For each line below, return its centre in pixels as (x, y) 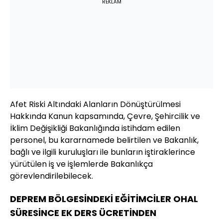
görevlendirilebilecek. (52, 176)
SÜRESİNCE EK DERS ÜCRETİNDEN (83, 213)
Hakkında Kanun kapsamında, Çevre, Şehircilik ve (105, 116)
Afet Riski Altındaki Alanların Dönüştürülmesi (95, 105)
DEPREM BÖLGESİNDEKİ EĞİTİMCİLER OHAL (104, 199)
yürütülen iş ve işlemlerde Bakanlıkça (81, 164)
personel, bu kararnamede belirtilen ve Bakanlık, (104, 140)
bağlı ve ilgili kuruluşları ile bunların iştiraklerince (103, 152)
